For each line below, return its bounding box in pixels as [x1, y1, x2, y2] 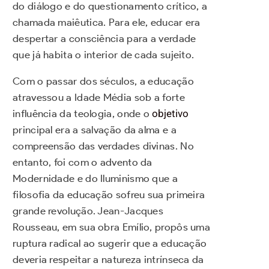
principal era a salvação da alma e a [13, 124, 177, 136]
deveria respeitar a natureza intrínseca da [13, 253, 204, 266]
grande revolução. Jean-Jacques [13, 205, 164, 217]
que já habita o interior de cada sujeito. [13, 49, 195, 61]
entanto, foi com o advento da [13, 156, 153, 169]
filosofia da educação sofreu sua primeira [13, 189, 205, 201]
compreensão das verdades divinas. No [13, 140, 194, 153]
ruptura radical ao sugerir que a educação [13, 237, 207, 250]
